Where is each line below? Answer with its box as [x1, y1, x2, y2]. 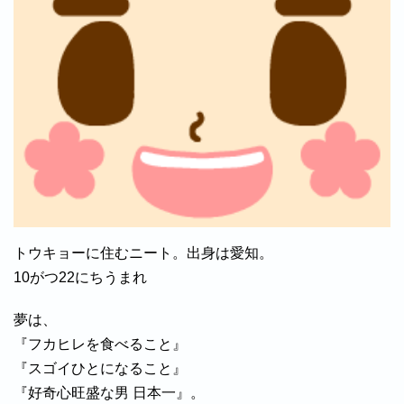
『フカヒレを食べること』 [14, 336, 187, 353]
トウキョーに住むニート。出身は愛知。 [14, 245, 273, 262]
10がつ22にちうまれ [14, 270, 147, 286]
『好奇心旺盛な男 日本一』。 [14, 385, 205, 401]
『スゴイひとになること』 [14, 361, 187, 377]
